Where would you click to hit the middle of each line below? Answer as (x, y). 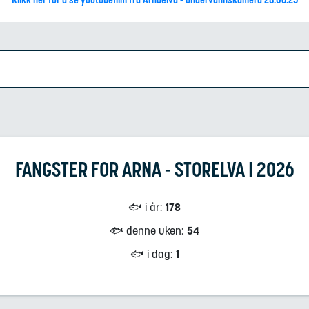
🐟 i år (144, 207)
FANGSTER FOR (67, 169)
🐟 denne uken (146, 230)
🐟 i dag (150, 254)
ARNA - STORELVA (183, 169)
